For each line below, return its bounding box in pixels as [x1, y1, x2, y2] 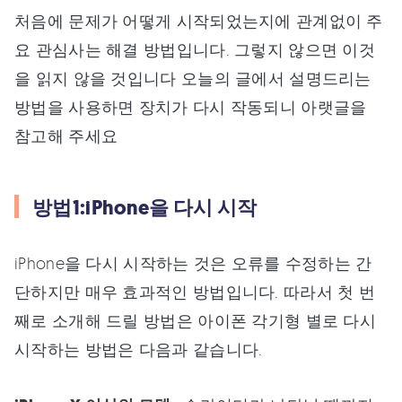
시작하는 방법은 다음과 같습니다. [14, 339, 263, 359]
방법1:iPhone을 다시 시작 [32, 195, 258, 221]
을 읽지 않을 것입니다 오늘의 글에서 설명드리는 [14, 68, 371, 88]
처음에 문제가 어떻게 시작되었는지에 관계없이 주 [14, 11, 383, 31]
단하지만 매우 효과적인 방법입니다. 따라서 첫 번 [14, 282, 376, 301]
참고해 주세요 [14, 126, 118, 145]
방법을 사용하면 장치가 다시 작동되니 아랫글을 [14, 97, 367, 117]
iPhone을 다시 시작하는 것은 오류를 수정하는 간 [14, 253, 372, 273]
